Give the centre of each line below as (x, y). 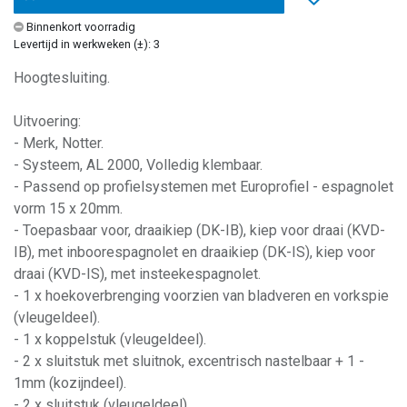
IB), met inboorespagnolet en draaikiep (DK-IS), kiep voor (194, 252)
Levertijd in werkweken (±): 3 (87, 44)
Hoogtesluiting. (62, 77)
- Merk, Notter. (59, 143)
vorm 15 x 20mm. (68, 208)
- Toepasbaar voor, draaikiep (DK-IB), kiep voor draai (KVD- (199, 230)
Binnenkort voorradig (81, 26)
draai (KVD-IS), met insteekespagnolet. (137, 273)
